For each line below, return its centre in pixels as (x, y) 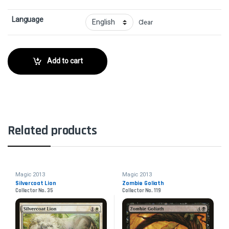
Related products (52, 131)
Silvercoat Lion (36, 184)
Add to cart (65, 61)
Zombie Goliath (143, 184)
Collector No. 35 (34, 191)
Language (28, 19)
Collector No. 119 (141, 191)
